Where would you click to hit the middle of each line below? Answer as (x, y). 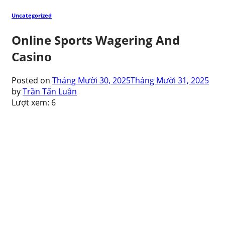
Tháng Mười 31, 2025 (170, 80)
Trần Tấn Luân (50, 91)
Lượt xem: (30, 102)
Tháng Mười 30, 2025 (91, 80)
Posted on (32, 80)
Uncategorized (32, 15)
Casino (32, 56)
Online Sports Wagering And (96, 40)
